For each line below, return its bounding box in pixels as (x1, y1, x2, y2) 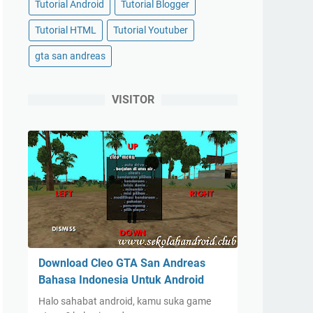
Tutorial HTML (35, 24, 96, 36)
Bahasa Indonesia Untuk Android (38, 273, 204, 286)
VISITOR (111, 93, 154, 106)
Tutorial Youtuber (113, 24, 188, 36)
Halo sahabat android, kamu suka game (38, 296, 211, 307)
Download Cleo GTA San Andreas (38, 256, 205, 270)
